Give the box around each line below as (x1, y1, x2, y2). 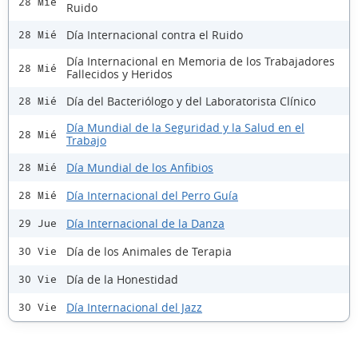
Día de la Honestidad (66, 271, 178, 287)
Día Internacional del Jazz (66, 299, 202, 315)
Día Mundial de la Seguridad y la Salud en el (66, 120, 304, 136)
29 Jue (18, 217, 57, 230)
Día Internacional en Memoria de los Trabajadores (66, 54, 335, 70)
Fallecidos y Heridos (66, 66, 173, 82)
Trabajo (66, 133, 106, 149)
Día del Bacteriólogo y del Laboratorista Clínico (66, 93, 316, 109)
